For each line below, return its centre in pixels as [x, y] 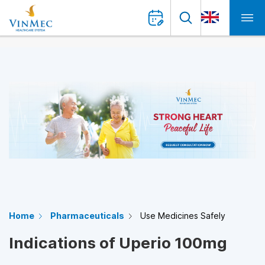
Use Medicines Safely [183, 216]
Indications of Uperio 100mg [118, 243]
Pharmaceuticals [87, 216]
